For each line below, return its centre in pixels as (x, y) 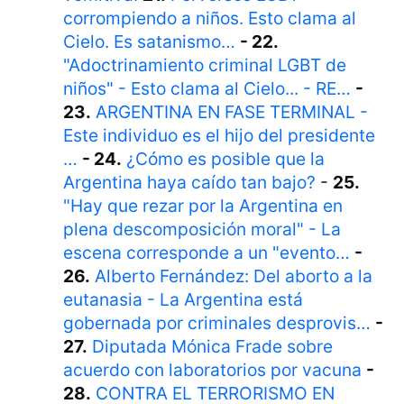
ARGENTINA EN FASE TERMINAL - (232, 112)
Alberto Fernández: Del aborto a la (234, 276)
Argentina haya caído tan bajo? (190, 183)
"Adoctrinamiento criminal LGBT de (205, 65)
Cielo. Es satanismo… (150, 42)
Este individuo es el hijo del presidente (220, 136)
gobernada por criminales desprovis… (217, 323)
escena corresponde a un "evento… (207, 253)
